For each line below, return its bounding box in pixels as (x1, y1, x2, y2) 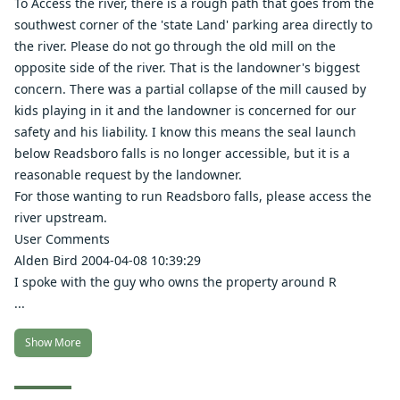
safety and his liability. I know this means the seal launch (14, 123, 356, 140)
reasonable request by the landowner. (14, 166, 242, 183)
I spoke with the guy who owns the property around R (14, 273, 337, 290)
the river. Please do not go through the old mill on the (14, 37, 336, 54)
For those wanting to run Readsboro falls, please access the (14, 187, 371, 204)
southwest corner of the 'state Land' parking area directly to (14, 16, 372, 33)
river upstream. (14, 209, 107, 226)
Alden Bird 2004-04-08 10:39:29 (14, 252, 201, 269)
